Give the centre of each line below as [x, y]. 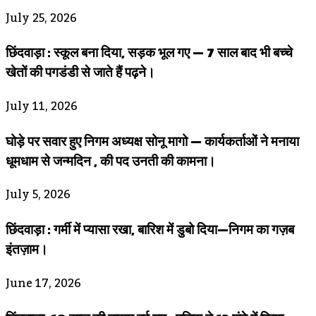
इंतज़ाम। [27, 249]
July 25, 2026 [41, 18]
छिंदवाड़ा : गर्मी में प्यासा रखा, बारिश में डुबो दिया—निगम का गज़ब [150, 230]
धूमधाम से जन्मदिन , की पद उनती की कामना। [111, 160]
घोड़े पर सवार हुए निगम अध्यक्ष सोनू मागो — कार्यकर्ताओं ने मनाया [152, 141]
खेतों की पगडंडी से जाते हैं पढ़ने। [80, 72]
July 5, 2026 [38, 195]
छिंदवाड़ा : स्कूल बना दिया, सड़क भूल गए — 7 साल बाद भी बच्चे [149, 53]
